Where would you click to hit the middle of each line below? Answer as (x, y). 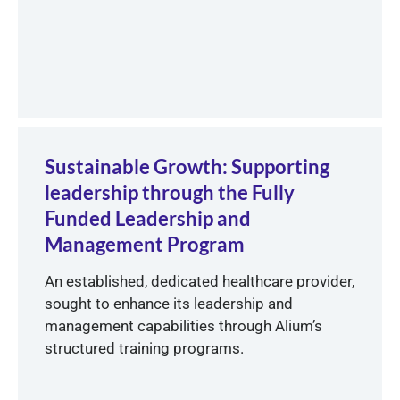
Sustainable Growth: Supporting (187, 167)
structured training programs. (144, 349)
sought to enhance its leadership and (169, 304)
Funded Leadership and (148, 219)
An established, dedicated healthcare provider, (200, 282)
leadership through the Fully (170, 193)
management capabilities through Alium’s (183, 326)
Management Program (145, 245)
